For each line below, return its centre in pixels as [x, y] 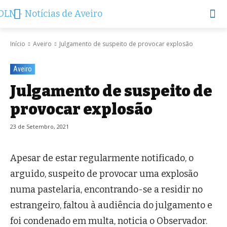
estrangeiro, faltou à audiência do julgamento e [111, 205]
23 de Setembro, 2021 [40, 127]
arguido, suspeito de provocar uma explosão [104, 174]
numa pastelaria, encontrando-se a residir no [106, 190]
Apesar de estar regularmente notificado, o [102, 158]
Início [18, 44]
